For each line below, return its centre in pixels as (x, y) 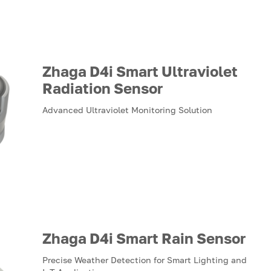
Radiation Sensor (103, 88)
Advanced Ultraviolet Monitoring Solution (127, 110)
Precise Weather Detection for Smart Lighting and (145, 260)
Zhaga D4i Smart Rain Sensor (144, 238)
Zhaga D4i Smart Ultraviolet (140, 71)
